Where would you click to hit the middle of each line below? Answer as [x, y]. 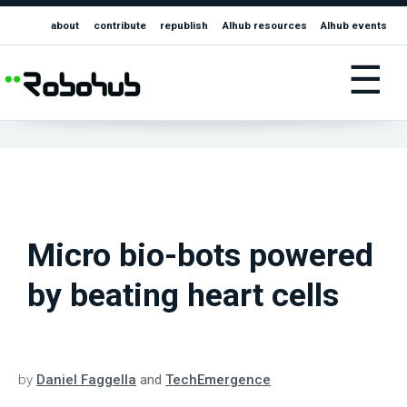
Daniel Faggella [86, 380]
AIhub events [354, 26]
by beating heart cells [183, 296]
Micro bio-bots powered [200, 256]
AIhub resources [264, 26]
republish [184, 26]
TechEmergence [218, 380]
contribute [119, 26]
